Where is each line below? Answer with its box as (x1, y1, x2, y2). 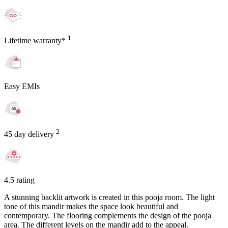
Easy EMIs (4, 81, 40, 91)
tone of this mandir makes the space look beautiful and (4, 202, 178, 211)
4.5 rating (4, 176, 35, 185)
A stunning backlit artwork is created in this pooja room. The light (4, 193, 215, 202)
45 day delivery (4, 130, 56, 139)
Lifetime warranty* (4, 36, 68, 45)
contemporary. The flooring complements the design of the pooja (4, 211, 211, 220)
